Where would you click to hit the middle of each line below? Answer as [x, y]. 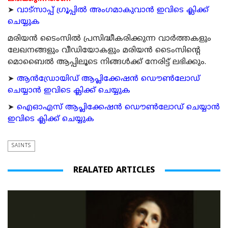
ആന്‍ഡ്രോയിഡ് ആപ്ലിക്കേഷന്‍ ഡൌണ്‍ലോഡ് [108, 79]
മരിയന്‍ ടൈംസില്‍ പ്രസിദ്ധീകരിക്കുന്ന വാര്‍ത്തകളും [109, 39]
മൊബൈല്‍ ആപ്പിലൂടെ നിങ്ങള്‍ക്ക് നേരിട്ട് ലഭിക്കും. [107, 63]
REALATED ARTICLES [114, 171]
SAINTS [21, 146]
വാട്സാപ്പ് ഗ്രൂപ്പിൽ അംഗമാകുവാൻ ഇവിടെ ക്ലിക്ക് [113, 11]
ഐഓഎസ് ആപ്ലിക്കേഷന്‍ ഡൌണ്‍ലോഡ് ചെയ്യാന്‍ [118, 108]
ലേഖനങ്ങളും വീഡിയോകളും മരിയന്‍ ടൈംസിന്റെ [104, 51]
